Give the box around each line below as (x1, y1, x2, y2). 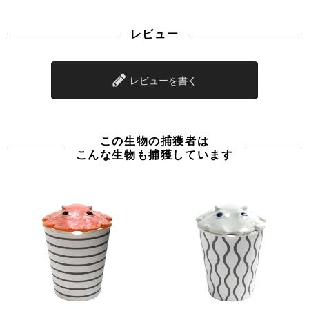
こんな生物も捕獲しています (75, 147, 234, 161)
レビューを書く (127, 74, 197, 86)
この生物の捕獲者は (99, 133, 210, 148)
